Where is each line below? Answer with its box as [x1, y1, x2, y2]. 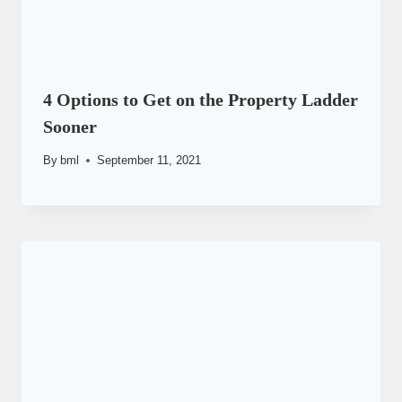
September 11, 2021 [97, 153, 202, 167]
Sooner [43, 117, 97, 137]
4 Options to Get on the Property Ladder [43, 90, 358, 110]
